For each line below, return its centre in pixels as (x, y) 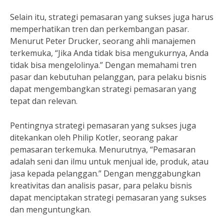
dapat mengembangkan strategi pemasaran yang (103, 89)
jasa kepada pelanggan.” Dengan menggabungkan (105, 173)
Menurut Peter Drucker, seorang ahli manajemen (103, 41)
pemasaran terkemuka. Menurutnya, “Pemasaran (103, 149)
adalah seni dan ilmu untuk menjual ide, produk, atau (109, 161)
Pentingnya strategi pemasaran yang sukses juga (103, 125)
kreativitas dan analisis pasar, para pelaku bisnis (101, 185)
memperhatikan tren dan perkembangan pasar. (99, 29)
